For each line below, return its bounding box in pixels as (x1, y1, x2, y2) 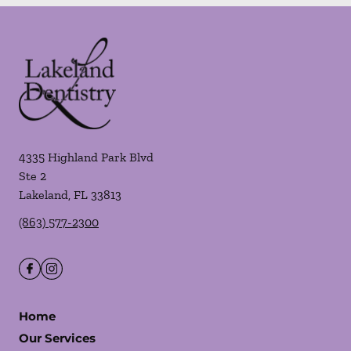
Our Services (19, 331, 96, 346)
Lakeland (19, 187, 68, 202)
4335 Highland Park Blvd (19, 150, 154, 165)
